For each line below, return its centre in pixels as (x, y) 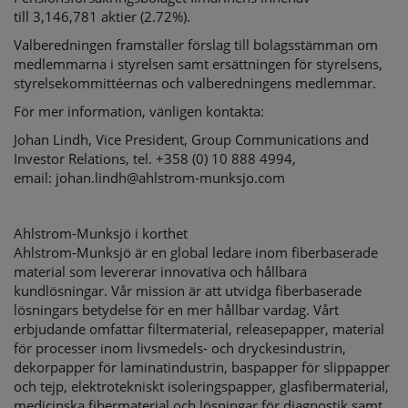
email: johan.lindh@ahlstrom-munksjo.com (151, 178)
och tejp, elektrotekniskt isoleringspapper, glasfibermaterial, (201, 386)
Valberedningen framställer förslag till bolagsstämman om (196, 45)
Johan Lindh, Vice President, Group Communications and (191, 139)
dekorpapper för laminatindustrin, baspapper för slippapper (202, 367)
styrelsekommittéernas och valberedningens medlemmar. (197, 83)
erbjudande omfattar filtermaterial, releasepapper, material (199, 329)
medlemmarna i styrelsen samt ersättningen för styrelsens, (198, 64)
